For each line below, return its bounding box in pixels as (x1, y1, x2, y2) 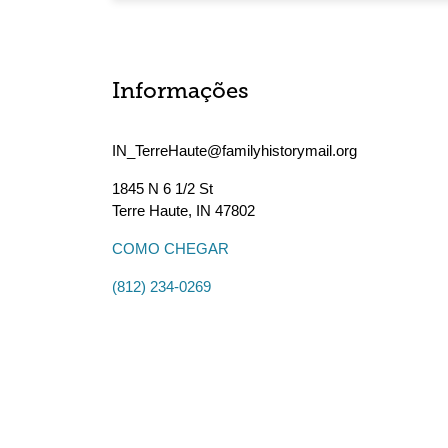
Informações (112, 81, 249, 104)
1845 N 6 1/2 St (112, 180, 213, 197)
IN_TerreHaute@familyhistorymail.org (112, 142, 357, 159)
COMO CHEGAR (112, 240, 229, 257)
